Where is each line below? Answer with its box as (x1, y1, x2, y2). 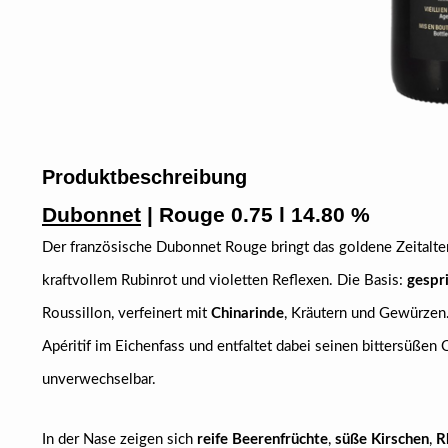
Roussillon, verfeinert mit (42, 306, 211, 321)
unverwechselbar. (42, 372, 156, 387)
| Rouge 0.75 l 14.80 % (141, 203, 370, 226)
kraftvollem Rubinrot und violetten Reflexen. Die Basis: (42, 273, 407, 288)
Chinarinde (211, 306, 284, 321)
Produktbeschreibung (42, 166, 247, 188)
